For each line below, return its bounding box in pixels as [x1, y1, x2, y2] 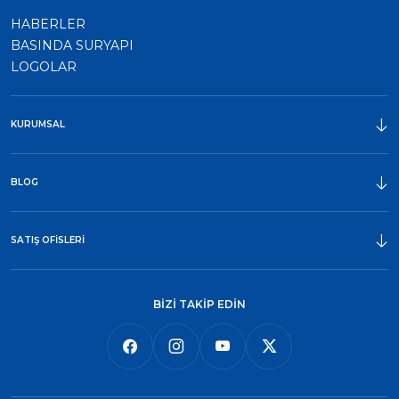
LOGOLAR [11, 58, 77, 75]
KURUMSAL [11, 118, 65, 130]
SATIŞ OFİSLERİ [11, 233, 85, 246]
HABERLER [11, 15, 85, 32]
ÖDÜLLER [11, 155, 77, 172]
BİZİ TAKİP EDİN [153, 297, 246, 311]
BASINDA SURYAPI [11, 37, 134, 53]
